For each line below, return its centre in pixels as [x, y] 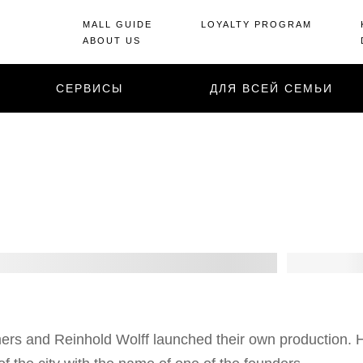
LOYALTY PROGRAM [256, 24]
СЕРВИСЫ [90, 88]
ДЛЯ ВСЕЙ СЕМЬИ [271, 88]
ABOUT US [112, 40]
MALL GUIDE [117, 24]
